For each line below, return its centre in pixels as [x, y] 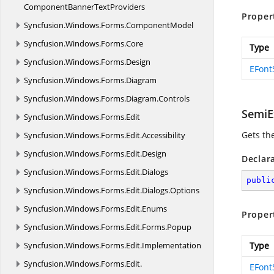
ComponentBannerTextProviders [84, 7]
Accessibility [164, 135]
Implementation [172, 245]
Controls [174, 98]
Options [185, 190]
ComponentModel [160, 25]
